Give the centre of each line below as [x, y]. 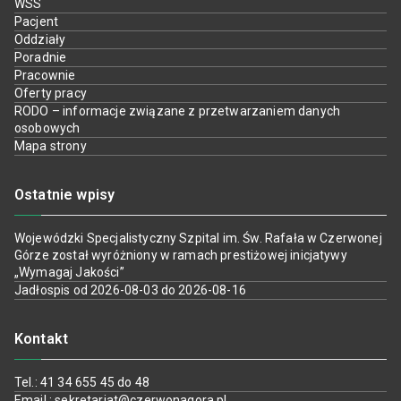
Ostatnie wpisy [65, 195]
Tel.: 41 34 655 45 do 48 [82, 382]
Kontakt [42, 339]
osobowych [47, 128]
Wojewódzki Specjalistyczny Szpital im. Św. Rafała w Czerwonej [198, 238]
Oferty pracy [51, 93]
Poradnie [41, 57]
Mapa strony [51, 146]
